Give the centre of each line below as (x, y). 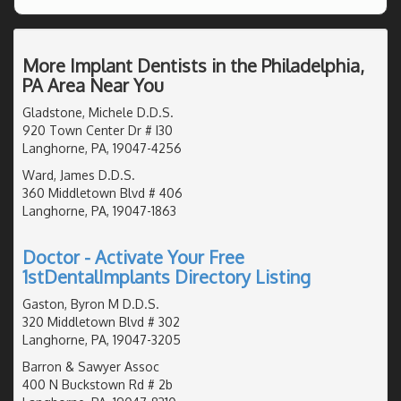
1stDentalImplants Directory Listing (166, 276)
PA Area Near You (93, 85)
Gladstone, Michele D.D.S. (98, 112)
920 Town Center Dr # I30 (98, 130)
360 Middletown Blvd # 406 (102, 192)
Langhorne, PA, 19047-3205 (102, 339)
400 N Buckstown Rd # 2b (98, 384)
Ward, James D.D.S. (79, 175)
